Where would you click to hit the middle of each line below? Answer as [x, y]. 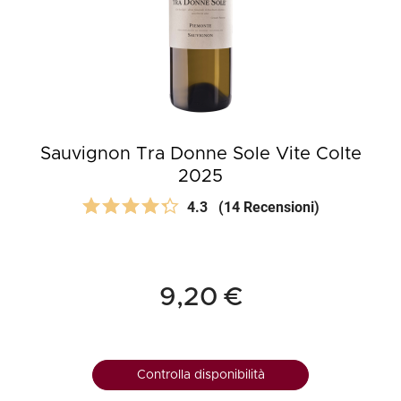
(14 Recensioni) [269, 208]
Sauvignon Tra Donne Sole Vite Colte [200, 154]
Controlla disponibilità [200, 375]
